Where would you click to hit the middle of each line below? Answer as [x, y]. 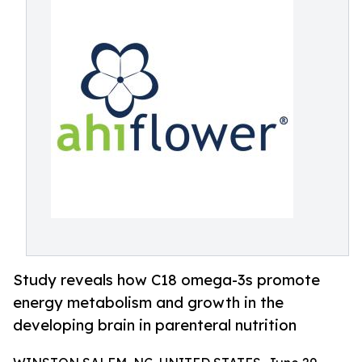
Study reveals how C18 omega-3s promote [166, 280]
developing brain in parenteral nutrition [155, 325]
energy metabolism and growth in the [148, 303]
